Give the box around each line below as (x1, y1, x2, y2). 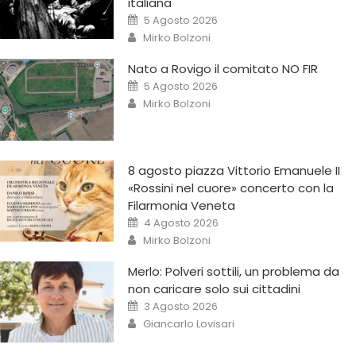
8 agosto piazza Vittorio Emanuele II (128, 161, 341, 179)
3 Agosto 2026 (144, 299, 219, 315)
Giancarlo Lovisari (143, 316, 235, 332)
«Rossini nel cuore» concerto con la (128, 179, 335, 196)
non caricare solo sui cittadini (128, 281, 301, 298)
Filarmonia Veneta (128, 196, 236, 214)
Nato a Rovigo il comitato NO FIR (128, 60, 319, 78)
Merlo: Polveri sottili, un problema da (128, 263, 340, 281)
